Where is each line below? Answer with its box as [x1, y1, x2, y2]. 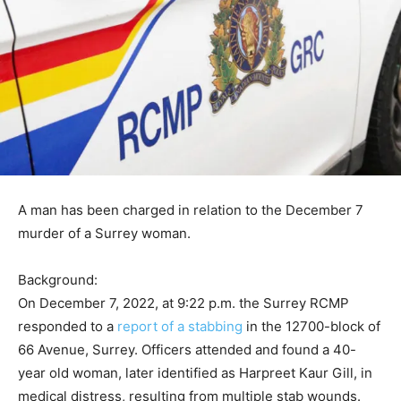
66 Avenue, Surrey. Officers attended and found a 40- [18, 340, 356, 358]
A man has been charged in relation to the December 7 [18, 200, 363, 218]
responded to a [18, 317, 117, 335]
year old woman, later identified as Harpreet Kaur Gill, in [18, 363, 372, 381]
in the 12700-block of [246, 317, 380, 335]
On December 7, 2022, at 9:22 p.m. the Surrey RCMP [18, 294, 349, 311]
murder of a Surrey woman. [18, 224, 191, 242]
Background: [18, 270, 98, 288]
